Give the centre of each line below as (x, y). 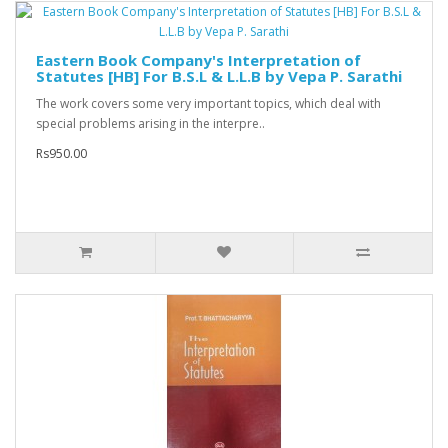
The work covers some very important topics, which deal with (208, 104)
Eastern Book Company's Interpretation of (198, 60)
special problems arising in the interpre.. (150, 124)
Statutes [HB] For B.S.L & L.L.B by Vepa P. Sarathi (219, 76)
